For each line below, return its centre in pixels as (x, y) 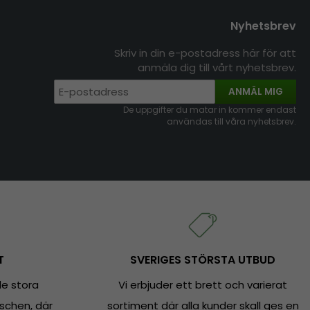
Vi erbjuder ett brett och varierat (203, 284)
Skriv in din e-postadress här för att (205, 53)
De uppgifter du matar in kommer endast (210, 109)
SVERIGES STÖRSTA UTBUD (203, 259)
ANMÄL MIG (256, 91)
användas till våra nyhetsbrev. (231, 121)
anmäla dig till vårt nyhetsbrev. (217, 67)
